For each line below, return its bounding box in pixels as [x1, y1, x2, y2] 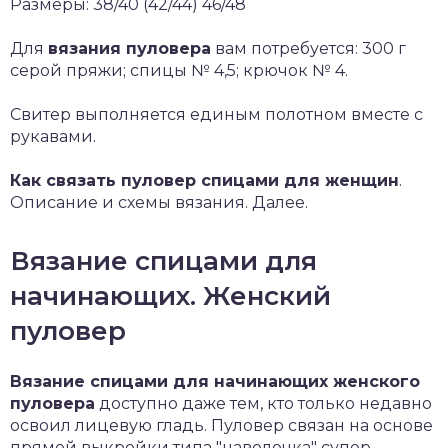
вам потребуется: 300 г [211, 39, 406, 58]
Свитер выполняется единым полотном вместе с [10, 105, 423, 124]
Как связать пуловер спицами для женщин [10, 171, 399, 190]
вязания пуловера [48, 39, 211, 58]
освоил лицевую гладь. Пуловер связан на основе [10, 416, 433, 435]
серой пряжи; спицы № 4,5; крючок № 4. [10, 61, 348, 80]
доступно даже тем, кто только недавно [95, 394, 432, 413]
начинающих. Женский [10, 280, 331, 312]
